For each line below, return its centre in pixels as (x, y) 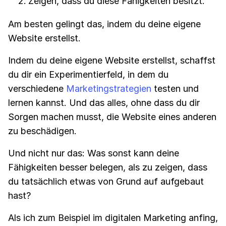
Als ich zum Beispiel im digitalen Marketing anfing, (113, 218)
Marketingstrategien (109, 89)
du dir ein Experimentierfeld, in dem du (88, 74)
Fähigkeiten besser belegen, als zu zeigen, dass (108, 167)
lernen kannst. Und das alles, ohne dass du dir (104, 103)
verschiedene (37, 89)
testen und (175, 89)
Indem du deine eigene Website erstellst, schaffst (112, 60)
